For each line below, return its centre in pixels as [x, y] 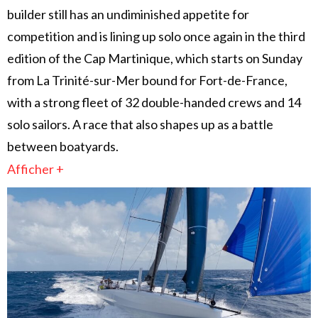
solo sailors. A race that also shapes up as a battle [140, 125]
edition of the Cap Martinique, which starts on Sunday [155, 59]
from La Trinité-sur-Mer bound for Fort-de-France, [147, 81]
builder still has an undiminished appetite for [128, 15]
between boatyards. [63, 147]
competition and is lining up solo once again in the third [156, 37]
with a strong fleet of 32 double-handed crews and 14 [154, 103]
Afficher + [35, 169]
